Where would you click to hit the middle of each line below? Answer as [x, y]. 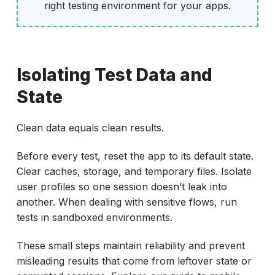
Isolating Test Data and [114, 75]
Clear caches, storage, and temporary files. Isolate [134, 171]
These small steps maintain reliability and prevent [130, 245]
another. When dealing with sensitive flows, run [126, 202]
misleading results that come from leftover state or [134, 261]
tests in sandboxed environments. [94, 217]
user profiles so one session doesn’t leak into [122, 186]
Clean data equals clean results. [90, 128]
